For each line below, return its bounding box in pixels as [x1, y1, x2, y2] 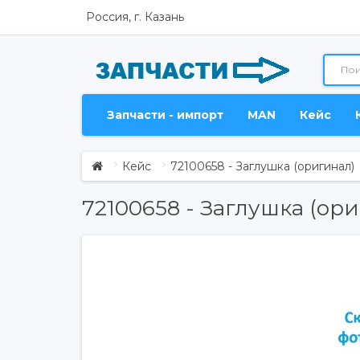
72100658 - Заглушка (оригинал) [170, 159, 354, 174]
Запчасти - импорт [107, 108, 223, 122]
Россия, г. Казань [86, 10, 184, 24]
